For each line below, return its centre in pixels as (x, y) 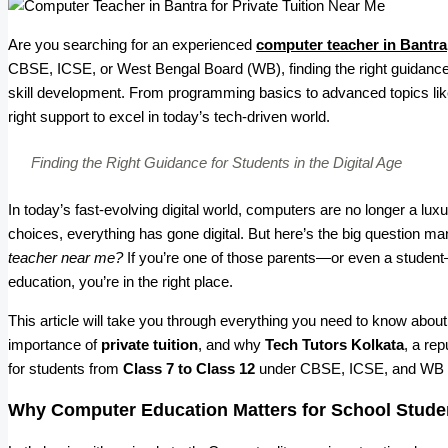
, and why (231, 344)
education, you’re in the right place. (120, 281)
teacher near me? (65, 257)
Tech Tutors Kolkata (334, 344)
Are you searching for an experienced (132, 44)
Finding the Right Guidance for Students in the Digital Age (216, 163)
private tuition (149, 344)
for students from (65, 368)
